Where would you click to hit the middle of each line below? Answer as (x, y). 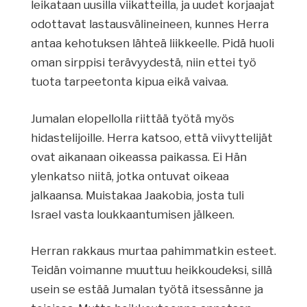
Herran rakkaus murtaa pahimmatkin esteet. (153, 251)
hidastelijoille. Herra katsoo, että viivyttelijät (151, 137)
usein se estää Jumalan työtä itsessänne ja (147, 290)
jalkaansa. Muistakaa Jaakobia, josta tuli (137, 195)
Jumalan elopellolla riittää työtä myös (132, 118)
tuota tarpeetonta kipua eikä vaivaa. (129, 82)
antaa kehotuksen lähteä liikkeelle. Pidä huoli (152, 44)
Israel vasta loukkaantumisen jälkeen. (132, 214)
